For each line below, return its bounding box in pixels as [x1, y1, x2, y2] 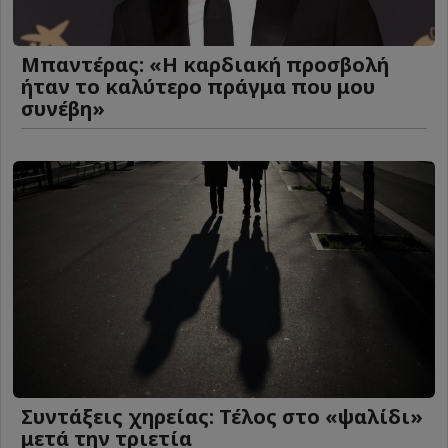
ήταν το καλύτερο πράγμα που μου [21, 72, 375, 100]
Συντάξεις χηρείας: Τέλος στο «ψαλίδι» [21, 402, 423, 430]
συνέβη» [21, 94, 105, 122]
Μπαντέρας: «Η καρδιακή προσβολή [21, 50, 389, 78]
